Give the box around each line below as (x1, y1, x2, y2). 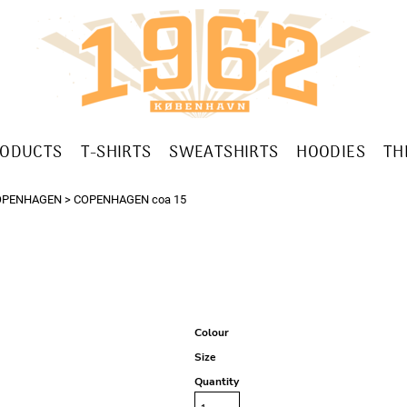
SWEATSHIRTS (169, 140, 279, 167)
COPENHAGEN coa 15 (74, 193, 186, 206)
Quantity (194, 374, 239, 389)
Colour (194, 325, 229, 340)
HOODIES (296, 140, 365, 167)
